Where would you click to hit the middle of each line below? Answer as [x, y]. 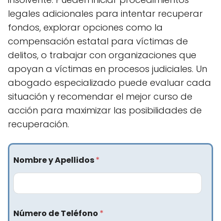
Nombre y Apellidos [55, 160]
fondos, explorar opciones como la [85, 28]
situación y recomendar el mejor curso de [100, 97]
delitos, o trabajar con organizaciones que [102, 55]
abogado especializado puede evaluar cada [110, 83]
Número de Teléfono [56, 213]
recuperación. [38, 124]
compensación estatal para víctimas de [98, 41]
